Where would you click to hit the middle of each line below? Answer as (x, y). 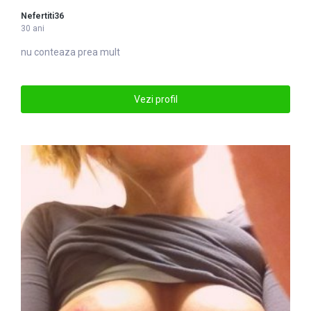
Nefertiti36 (42, 16)
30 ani (33, 29)
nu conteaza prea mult (70, 52)
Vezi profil (155, 99)
